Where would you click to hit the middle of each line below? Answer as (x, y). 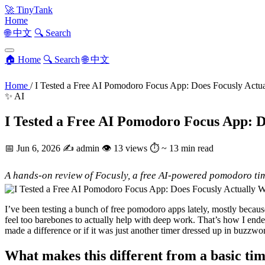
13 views (130, 148)
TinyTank (33, 10)
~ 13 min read (188, 148)
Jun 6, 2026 (40, 148)
